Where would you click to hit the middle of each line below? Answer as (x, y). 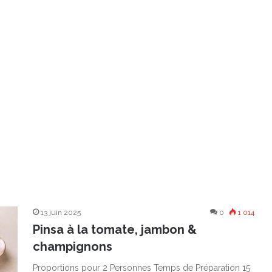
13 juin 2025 (61, 212)
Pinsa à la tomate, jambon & (115, 229)
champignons (73, 246)
